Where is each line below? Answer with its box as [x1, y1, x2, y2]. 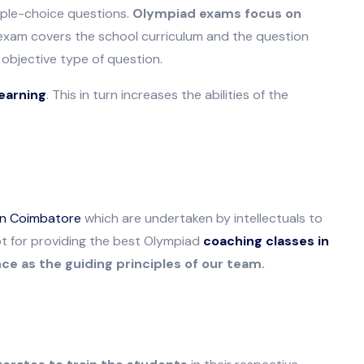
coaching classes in [203, 232, 330, 249]
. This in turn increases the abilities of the [46, 85, 289, 103]
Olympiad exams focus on [132, 4, 302, 22]
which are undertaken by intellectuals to [81, 209, 323, 227]
